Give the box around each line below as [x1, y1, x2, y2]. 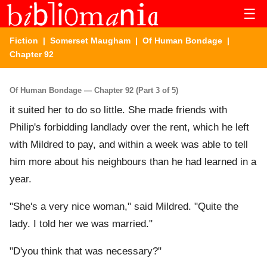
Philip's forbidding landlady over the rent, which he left [10, 122, 249, 133]
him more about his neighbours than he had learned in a [10, 156, 256, 168]
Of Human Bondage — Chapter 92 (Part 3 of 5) [10, 85, 178, 95]
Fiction [10, 36, 38, 45]
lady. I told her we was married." [10, 218, 153, 230]
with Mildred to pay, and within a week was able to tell [10, 139, 248, 151]
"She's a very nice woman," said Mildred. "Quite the [10, 201, 238, 213]
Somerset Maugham [50, 36, 131, 45]
